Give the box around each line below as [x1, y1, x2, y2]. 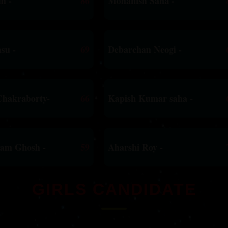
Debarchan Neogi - [108, 43, 182, 56]
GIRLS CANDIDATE [32, 180, 196, 199]
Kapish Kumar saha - [108, 92, 193, 105]
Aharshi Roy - [108, 140, 163, 154]
